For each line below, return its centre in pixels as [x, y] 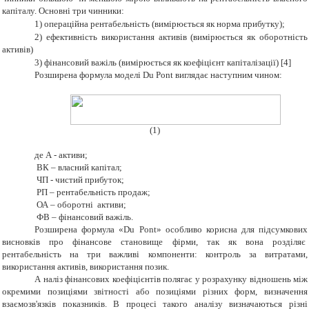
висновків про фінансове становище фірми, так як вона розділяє [155, 242]
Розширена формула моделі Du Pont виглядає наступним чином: [159, 75]
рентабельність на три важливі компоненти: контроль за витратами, [155, 255]
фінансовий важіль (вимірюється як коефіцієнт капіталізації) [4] [168, 63]
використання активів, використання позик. [86, 267]
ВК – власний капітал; [79, 168]
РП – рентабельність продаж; [93, 192]
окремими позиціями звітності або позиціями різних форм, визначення [155, 292]
